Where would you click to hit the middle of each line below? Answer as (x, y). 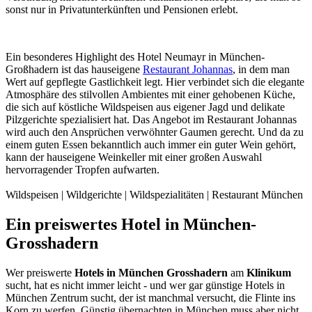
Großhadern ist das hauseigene (74, 70)
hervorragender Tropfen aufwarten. (83, 170)
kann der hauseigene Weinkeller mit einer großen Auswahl (134, 157)
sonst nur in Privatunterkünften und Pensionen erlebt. (122, 10)
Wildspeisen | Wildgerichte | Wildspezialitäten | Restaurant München (154, 195)
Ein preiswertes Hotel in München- (131, 225)
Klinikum (269, 272)
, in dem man (261, 70)
